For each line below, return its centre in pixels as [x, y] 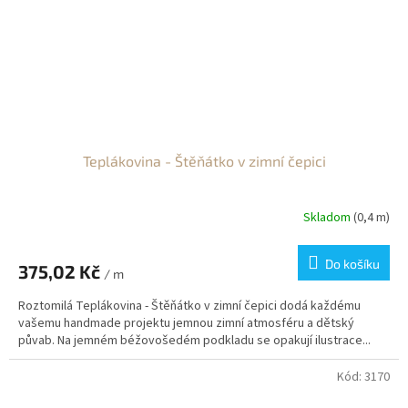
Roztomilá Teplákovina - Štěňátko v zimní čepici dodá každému [189, 306]
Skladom [328, 218]
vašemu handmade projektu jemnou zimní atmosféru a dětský [186, 323]
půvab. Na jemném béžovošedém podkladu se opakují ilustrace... [194, 340]
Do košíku [352, 263]
